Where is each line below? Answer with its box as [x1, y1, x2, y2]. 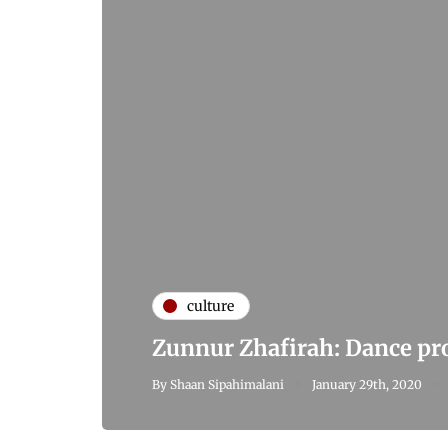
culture [187, 296, 234, 315]
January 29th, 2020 [312, 377, 422, 393]
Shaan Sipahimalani [170, 377, 284, 393]
